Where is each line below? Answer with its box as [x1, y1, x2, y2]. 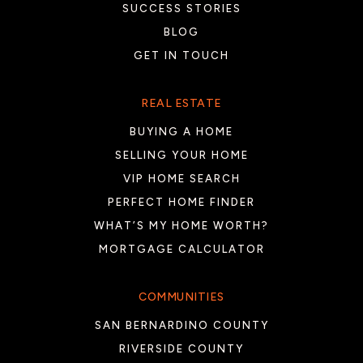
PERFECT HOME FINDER [108, 195, 255, 208]
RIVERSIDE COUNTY [119, 342, 244, 355]
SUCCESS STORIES [122, 2, 241, 15]
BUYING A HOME [130, 125, 233, 138]
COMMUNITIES [139, 290, 224, 304]
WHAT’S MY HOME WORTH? [94, 219, 269, 232]
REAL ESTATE [141, 96, 222, 110]
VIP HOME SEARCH [122, 172, 241, 185]
